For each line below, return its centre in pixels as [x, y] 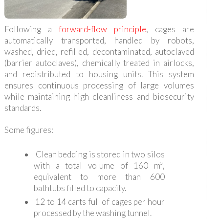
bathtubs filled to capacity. [80, 188]
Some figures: [29, 130]
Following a [31, 29]
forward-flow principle [102, 29]
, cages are [170, 29]
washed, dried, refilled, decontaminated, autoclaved [99, 52]
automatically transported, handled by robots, [99, 41]
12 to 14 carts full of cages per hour [99, 202]
